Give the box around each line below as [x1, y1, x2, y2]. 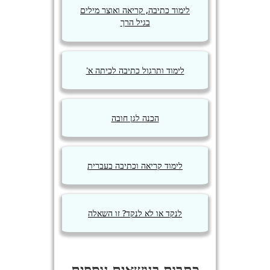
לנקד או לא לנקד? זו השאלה [88, 207, 183, 219]
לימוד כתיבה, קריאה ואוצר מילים [80, 4, 190, 16]
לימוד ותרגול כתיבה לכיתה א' [86, 64, 184, 76]
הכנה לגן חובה [111, 111, 159, 124]
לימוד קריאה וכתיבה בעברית [87, 159, 183, 171]
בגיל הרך [120, 16, 150, 28]
